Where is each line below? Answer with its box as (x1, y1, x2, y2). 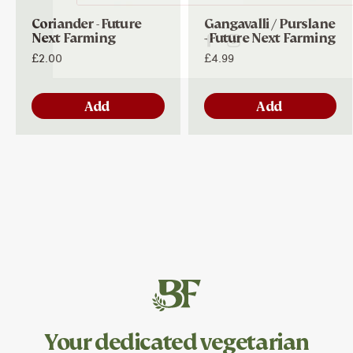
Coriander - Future (32, 16, 141, 33)
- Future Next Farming (203, 30, 335, 47)
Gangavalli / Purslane (203, 16, 335, 33)
